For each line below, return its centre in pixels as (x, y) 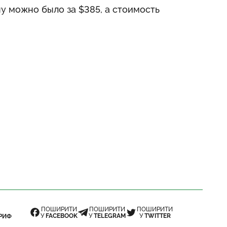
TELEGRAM (110, 216)
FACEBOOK (62, 216)
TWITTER (157, 216)
